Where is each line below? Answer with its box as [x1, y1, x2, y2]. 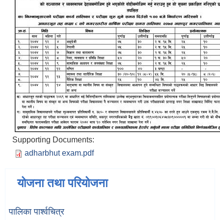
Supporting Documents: [12, 136, 96, 144]
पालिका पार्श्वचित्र [9, 207, 64, 217]
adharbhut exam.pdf [25, 149, 94, 158]
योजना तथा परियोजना [17, 176, 108, 190]
